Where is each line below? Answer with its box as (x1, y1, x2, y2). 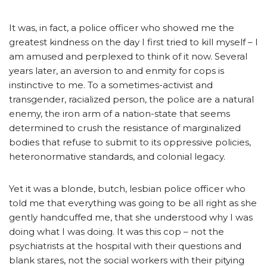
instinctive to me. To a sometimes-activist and (9, 79, 213, 91)
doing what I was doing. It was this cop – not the (9, 226, 224, 238)
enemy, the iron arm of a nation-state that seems (9, 108, 230, 120)
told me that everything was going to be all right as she (9, 197, 257, 209)
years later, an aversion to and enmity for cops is (9, 65, 224, 77)
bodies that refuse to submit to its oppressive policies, (9, 136, 251, 148)
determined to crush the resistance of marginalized (9, 122, 241, 134)
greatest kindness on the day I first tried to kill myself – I (9, 36, 258, 48)
